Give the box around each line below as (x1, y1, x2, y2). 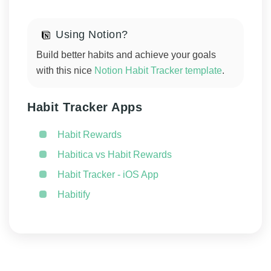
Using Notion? (56, 28, 128, 41)
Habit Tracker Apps (27, 100, 142, 114)
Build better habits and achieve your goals (36, 50, 216, 60)
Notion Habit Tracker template (94, 65, 222, 76)
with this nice (36, 65, 94, 76)
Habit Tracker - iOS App (57, 169, 158, 180)
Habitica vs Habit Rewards (57, 149, 172, 160)
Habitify (57, 189, 90, 200)
